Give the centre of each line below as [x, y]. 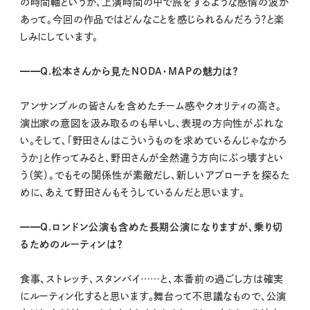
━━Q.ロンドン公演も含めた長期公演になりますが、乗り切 [151, 227]
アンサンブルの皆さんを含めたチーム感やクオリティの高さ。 [151, 106]
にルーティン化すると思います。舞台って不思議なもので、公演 [153, 296]
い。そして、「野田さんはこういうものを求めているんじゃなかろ [154, 140]
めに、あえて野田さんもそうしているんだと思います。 [132, 192]
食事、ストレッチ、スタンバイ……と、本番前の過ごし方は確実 [152, 279]
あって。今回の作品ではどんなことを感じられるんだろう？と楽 [152, 19]
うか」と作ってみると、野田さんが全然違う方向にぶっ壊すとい [152, 157]
